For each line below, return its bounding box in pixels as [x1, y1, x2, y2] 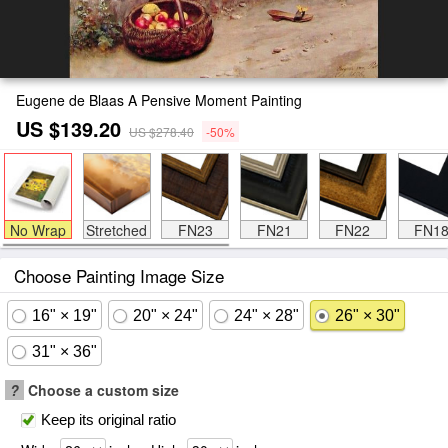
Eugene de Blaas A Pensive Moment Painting [16, 90, 302, 110]
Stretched [86, 220, 147, 240]
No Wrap [9, 220, 66, 240]
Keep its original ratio [41, 411, 176, 428]
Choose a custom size [24, 380, 179, 400]
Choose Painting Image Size [14, 263, 224, 288]
